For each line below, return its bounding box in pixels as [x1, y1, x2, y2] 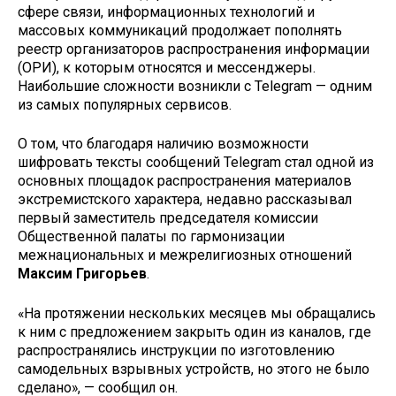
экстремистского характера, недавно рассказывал [18, 191, 352, 209]
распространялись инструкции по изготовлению [18, 342, 335, 360]
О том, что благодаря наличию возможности [18, 135, 308, 153]
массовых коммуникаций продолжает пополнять [18, 21, 342, 39]
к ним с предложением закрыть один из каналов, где [18, 324, 371, 341]
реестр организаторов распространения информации [18, 40, 369, 57]
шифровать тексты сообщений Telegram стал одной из [18, 154, 374, 171]
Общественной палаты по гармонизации [18, 228, 285, 246]
